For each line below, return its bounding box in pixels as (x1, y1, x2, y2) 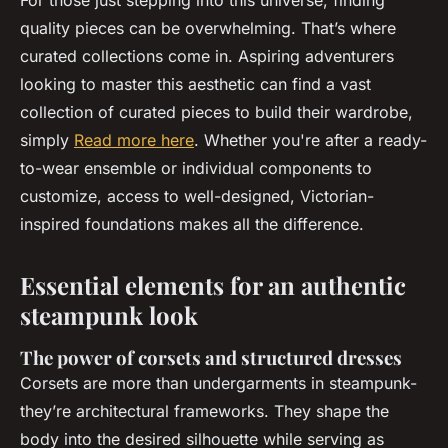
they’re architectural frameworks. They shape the (20, 401, 389, 422)
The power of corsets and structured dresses (20, 345, 402, 371)
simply (20, 130, 74, 151)
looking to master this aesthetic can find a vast (20, 74, 371, 95)
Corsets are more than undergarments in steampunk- (20, 373, 417, 394)
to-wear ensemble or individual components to (20, 158, 372, 179)
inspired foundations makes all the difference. (20, 214, 364, 235)
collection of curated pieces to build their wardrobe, (20, 102, 413, 123)
